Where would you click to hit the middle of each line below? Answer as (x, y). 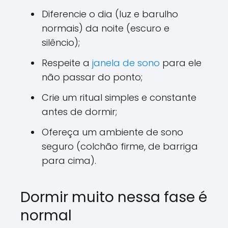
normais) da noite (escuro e (106, 28)
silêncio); (61, 42)
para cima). (69, 160)
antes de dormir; (79, 111)
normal (46, 215)
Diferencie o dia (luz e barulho (110, 14)
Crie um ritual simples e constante (119, 97)
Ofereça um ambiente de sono (112, 132)
